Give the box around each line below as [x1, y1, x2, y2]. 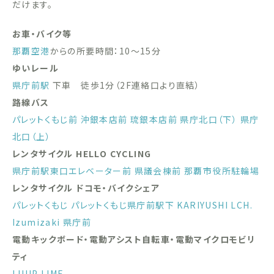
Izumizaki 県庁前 [12, 215, 92, 228]
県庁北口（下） [180, 113, 238, 125]
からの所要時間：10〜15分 [50, 44, 161, 57]
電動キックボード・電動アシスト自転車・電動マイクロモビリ [12, 232, 256, 245]
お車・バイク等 [12, 27, 72, 40]
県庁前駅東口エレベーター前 [12, 164, 132, 177]
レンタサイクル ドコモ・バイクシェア [12, 181, 160, 194]
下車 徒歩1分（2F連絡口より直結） [50, 78, 201, 91]
